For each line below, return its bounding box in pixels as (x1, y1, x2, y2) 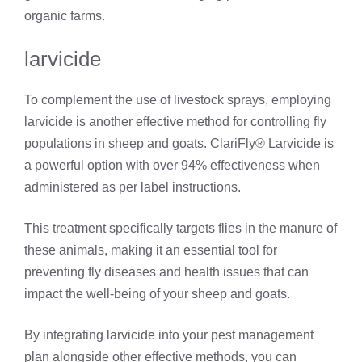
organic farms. (24, 9, 105, 23)
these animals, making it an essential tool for (24, 243, 277, 258)
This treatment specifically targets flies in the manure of (24, 221, 337, 236)
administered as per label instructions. (24, 180, 241, 195)
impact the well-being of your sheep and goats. (24, 287, 290, 301)
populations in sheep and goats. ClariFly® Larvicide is (24, 137, 334, 151)
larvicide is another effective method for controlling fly (24, 115, 326, 129)
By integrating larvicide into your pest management (24, 328, 314, 343)
